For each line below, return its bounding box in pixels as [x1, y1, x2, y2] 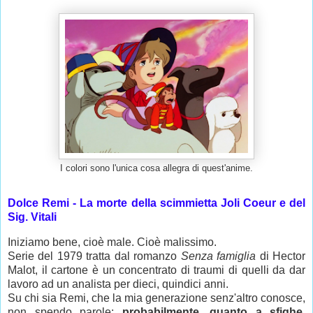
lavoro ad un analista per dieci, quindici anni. [8, 278, 228, 291]
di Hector [256, 250, 306, 263]
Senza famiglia [180, 250, 256, 263]
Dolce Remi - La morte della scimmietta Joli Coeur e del [8, 197, 305, 210]
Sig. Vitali [8, 211, 57, 224]
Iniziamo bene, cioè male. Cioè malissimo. [8, 236, 217, 249]
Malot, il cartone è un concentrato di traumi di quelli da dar [8, 264, 305, 277]
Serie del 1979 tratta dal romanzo [8, 250, 181, 263]
